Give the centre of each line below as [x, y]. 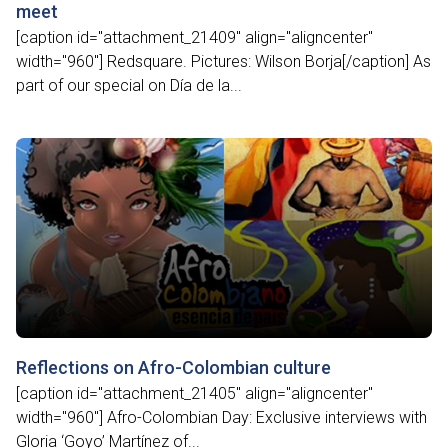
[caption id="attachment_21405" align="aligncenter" [194, 393]
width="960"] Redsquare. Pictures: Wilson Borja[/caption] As [223, 61]
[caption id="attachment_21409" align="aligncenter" [194, 37]
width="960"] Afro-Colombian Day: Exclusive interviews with [221, 417]
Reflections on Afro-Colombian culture [173, 367]
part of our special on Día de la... [129, 85]
